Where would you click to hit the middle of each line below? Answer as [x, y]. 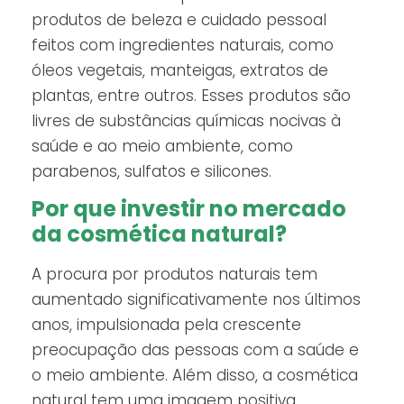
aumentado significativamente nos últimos [196, 300]
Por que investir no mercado [189, 209]
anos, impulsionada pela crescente [166, 325]
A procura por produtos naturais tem [174, 275]
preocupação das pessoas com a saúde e [195, 350]
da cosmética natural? [159, 234]
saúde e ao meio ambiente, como [162, 147]
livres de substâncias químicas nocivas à [186, 121]
